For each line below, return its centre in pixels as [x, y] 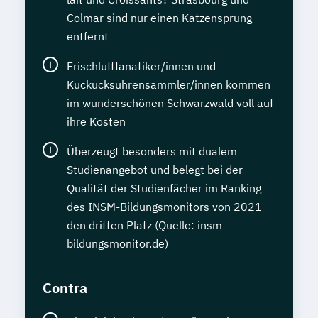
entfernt [88, 36]
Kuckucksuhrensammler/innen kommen [169, 84]
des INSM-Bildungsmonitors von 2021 [164, 206]
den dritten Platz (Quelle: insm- [147, 225]
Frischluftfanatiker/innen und [141, 66]
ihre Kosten [96, 121]
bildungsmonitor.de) [117, 243]
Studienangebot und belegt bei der [155, 169]
